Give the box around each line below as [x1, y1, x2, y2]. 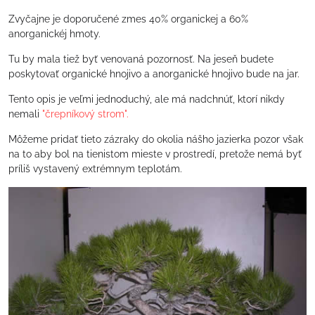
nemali [8, 108, 42, 120]
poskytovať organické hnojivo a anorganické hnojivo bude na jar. [8, 68, 300, 80]
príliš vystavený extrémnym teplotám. [8, 163, 182, 175]
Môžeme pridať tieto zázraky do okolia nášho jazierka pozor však [8, 134, 303, 146]
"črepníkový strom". [42, 108, 129, 120]
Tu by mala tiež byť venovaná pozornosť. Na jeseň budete [8, 53, 274, 65]
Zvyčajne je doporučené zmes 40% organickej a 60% [8, 13, 248, 25]
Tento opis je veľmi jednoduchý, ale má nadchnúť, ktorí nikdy [8, 94, 285, 105]
